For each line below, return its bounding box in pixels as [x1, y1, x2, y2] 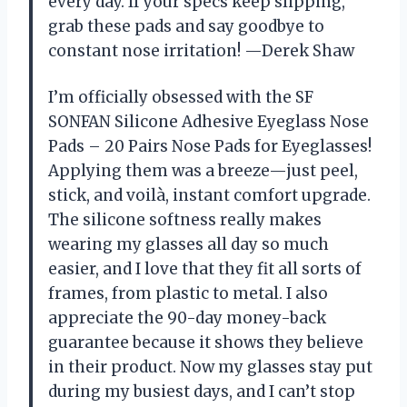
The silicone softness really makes [48, 209, 322, 230]
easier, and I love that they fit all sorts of [48, 258, 362, 279]
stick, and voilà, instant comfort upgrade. [48, 184, 371, 205]
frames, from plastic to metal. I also [48, 283, 328, 303]
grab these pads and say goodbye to [48, 15, 324, 36]
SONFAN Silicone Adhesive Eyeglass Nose [48, 111, 369, 132]
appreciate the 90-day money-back [48, 307, 326, 328]
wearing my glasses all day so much [48, 233, 329, 254]
